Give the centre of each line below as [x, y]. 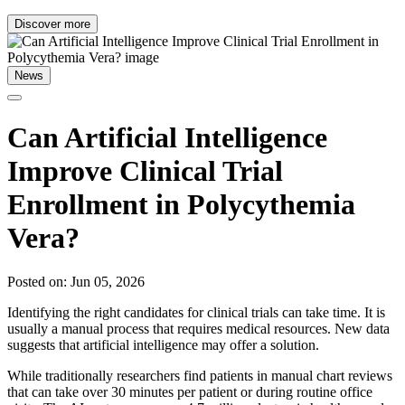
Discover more [52, 24]
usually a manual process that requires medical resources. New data [198, 329]
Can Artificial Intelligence [167, 137]
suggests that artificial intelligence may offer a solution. [163, 345]
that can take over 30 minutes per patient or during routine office [190, 392]
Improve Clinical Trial [145, 170]
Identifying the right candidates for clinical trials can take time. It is [196, 313]
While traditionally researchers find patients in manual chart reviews [200, 376]
